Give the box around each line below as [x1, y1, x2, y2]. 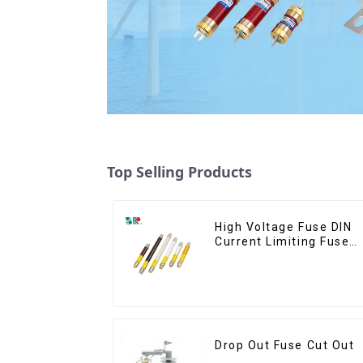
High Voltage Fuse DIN [215, 220, 352, 233]
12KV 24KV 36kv [215, 263, 315, 277]
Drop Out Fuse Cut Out [215, 338, 355, 352]
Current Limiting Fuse [215, 234, 350, 248]
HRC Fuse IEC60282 [215, 249, 336, 263]
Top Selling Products [107, 161, 252, 181]
